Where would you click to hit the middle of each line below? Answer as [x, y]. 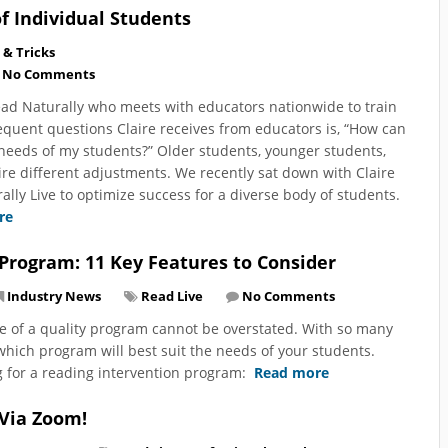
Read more [291, 372]
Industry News [54, 295]
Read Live [172, 295]
